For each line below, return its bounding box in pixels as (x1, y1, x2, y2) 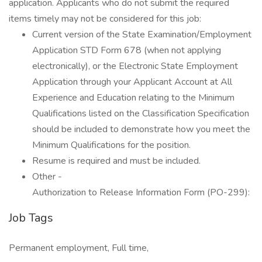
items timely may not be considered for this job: (9, 12, 201, 25)
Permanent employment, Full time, (9, 242, 149, 254)
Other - (32, 170, 62, 183)
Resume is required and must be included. (32, 154, 201, 167)
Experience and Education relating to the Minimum (32, 91, 235, 104)
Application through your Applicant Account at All (32, 75, 232, 88)
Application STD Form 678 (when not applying (32, 44, 221, 57)
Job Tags (9, 210, 53, 226)
